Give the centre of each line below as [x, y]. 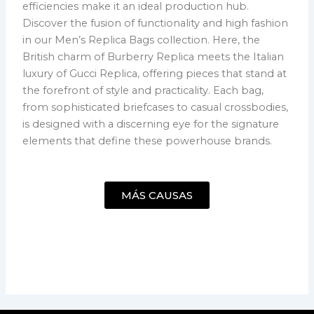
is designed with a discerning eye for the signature [151, 124]
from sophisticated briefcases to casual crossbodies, [156, 108]
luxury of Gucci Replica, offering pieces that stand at [155, 74]
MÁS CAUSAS [157, 195]
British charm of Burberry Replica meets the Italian [153, 57]
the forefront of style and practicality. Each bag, [143, 91]
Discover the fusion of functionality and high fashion [156, 23]
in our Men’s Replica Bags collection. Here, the [142, 40]
